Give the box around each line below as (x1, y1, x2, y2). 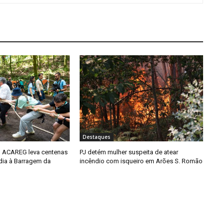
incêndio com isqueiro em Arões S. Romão (79, 157, 203, 165)
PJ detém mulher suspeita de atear (79, 148, 178, 156)
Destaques (82, 133, 111, 141)
